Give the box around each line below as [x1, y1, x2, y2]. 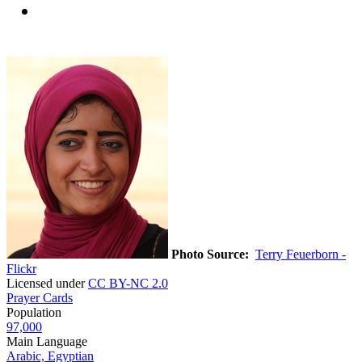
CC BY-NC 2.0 [88, 276, 168, 290]
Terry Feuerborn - [255, 246, 346, 261]
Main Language [6, 334, 87, 348]
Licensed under [6, 276, 88, 290]
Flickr [6, 261, 36, 276]
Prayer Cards [6, 290, 73, 305]
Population [6, 305, 61, 319]
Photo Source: [171, 246, 249, 261]
